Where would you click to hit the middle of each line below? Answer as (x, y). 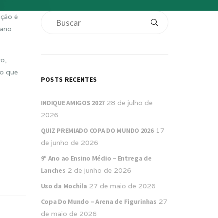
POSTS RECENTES (69, 79)
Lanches (53, 170)
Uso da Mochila (64, 186)
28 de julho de (130, 103)
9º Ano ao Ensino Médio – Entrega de (96, 158)
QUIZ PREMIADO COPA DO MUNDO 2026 (97, 130)
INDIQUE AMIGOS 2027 (73, 103)
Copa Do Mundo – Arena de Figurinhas (99, 201)
